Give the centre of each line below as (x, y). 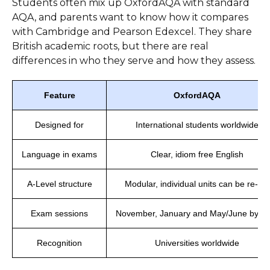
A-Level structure (59, 184)
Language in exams (59, 154)
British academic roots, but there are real (110, 46)
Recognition (59, 243)
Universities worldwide (197, 243)
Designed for (59, 125)
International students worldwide (197, 125)
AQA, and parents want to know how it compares (130, 17)
